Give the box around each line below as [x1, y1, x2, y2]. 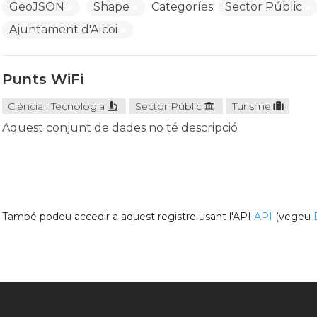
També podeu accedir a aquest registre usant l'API [1, 210, 254, 223]
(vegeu [272, 210, 313, 223]
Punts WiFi [1, 71, 83, 88]
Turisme [231, 100, 271, 113]
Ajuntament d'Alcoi [8, 23, 120, 36]
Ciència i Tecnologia [7, 100, 105, 113]
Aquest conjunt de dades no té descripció [1, 121, 238, 134]
